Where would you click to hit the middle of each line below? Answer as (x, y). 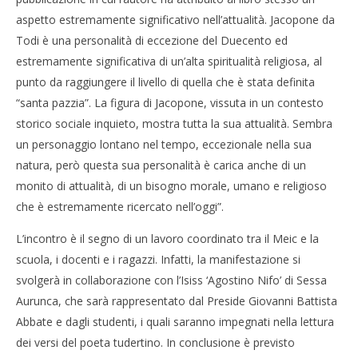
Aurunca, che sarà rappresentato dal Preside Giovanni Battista (177, 301)
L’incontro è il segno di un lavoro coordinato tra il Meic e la (167, 239)
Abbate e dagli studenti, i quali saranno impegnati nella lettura (175, 322)
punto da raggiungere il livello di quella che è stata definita (165, 82)
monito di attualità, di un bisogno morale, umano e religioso (171, 186)
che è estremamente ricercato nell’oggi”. (120, 207)
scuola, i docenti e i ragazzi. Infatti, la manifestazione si (158, 259)
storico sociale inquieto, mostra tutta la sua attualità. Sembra (174, 123)
